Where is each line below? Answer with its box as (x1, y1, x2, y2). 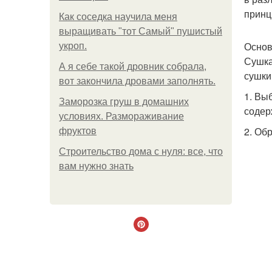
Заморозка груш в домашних (59, 97, 189, 107)
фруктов (59, 126, 97, 136)
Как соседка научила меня (59, 12, 177, 22)
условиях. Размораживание (59, 111, 184, 121)
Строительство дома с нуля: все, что (59, 146, 223, 157)
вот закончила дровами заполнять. (59, 76, 216, 86)
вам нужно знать (59, 161, 134, 171)
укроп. (59, 41, 87, 51)
